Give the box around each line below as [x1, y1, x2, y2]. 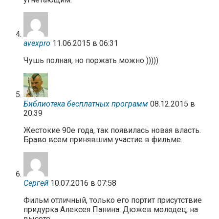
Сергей [23, 178, 48, 188]
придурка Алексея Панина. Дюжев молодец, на [23, 204, 198, 214]
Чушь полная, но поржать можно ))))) [23, 55, 158, 65]
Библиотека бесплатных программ [23, 99, 148, 109]
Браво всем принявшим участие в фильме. [23, 134, 182, 144]
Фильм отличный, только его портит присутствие [23, 195, 202, 205]
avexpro [23, 38, 50, 48]
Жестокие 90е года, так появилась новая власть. [23, 125, 201, 135]
